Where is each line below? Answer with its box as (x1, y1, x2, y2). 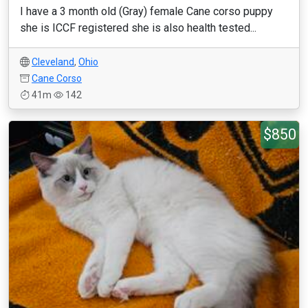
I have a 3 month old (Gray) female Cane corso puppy (20, 5, 273, 18)
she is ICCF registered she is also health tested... (20, 21, 256, 34)
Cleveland (32, 56, 74, 67)
